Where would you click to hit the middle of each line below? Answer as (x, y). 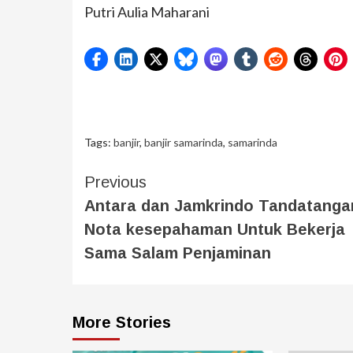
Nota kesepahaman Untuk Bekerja (215, 229)
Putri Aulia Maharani (147, 11)
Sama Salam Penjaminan (178, 253)
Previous (115, 182)
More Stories (122, 322)
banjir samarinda (184, 142)
